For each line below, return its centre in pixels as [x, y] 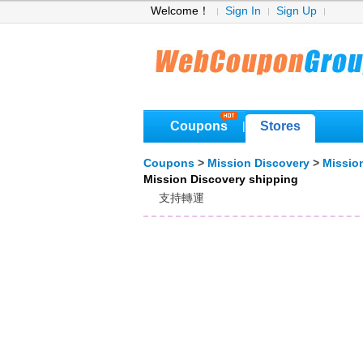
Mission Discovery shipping [221, 179]
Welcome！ [180, 11]
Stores [280, 126]
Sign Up [297, 11]
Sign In [243, 11]
